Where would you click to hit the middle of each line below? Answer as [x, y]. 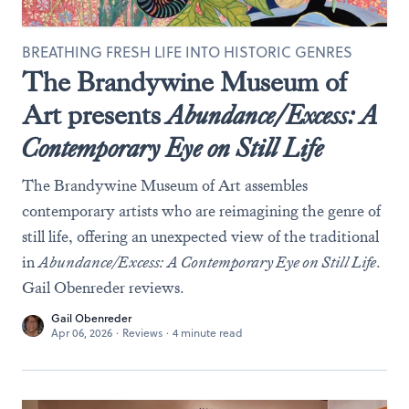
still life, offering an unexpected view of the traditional [200, 236]
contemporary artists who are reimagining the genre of [201, 211]
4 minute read [208, 333]
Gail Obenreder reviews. [103, 288]
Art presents [94, 115]
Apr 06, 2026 [82, 333]
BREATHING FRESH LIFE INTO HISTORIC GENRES [187, 52]
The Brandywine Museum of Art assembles [165, 185]
